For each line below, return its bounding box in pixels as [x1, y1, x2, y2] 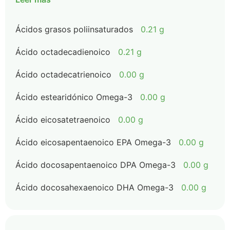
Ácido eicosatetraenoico [15, 114, 110, 125]
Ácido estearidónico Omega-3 [15, 92, 132, 102]
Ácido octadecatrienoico [15, 69, 111, 80]
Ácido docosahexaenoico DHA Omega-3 [15, 182, 174, 193]
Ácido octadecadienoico [15, 47, 110, 57]
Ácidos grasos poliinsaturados [15, 24, 133, 34]
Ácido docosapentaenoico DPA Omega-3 [15, 160, 176, 170]
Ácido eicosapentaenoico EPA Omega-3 [15, 137, 171, 147]
